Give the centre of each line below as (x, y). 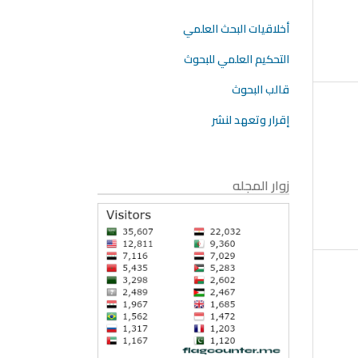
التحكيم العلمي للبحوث (237, 59)
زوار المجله (261, 185)
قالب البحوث (261, 89)
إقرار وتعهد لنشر (251, 119)
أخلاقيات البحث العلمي (236, 28)
